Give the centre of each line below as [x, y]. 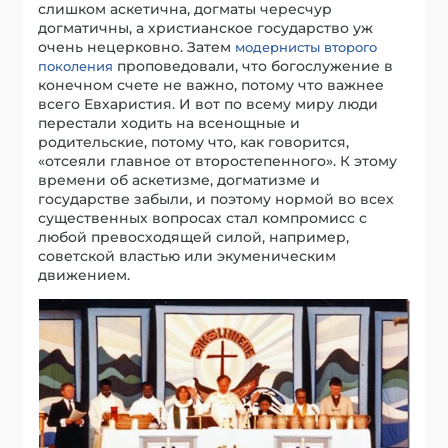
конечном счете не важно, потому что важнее [211, 84]
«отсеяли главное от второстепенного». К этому [218, 160]
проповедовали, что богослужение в [253, 65]
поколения [76, 65]
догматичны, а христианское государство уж [206, 27]
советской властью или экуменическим [187, 255]
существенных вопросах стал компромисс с [203, 217]
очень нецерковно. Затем [137, 46]
